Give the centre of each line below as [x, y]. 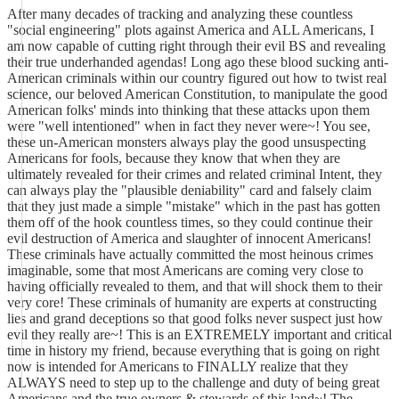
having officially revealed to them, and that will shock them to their [195, 286]
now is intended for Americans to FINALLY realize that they [178, 366]
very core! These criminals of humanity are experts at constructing [192, 302]
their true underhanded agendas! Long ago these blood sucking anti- [198, 62]
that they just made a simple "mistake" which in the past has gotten [194, 206]
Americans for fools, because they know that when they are [174, 158]
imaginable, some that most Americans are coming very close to [185, 270]
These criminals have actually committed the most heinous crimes [190, 254]
